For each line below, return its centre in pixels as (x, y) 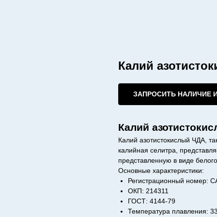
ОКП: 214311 (148, 191)
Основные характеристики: (161, 170)
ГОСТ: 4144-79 (152, 201)
